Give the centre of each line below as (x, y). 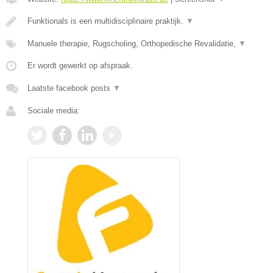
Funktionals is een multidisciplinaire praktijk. (107, 21)
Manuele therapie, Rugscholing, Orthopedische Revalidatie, (133, 43)
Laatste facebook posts (70, 88)
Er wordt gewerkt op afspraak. (80, 65)
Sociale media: (54, 110)
